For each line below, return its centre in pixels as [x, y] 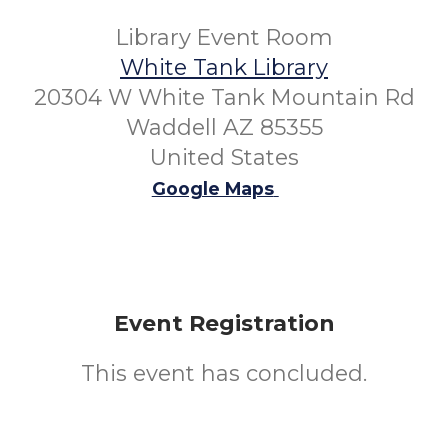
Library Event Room [224, 37]
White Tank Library [224, 67]
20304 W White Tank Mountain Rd [224, 97]
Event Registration [224, 323]
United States [224, 157]
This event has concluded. [224, 373]
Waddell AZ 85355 [224, 127]
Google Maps [212, 188]
